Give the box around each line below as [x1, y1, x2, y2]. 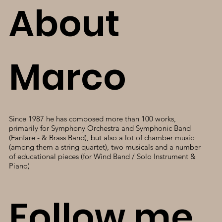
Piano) [8, 161, 30, 170]
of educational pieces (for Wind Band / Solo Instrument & [8, 152, 196, 161]
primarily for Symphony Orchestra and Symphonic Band [8, 123, 191, 133]
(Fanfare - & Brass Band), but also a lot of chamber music [8, 133, 194, 142]
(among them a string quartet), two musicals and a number [8, 142, 201, 152]
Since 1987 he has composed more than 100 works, [8, 114, 176, 123]
